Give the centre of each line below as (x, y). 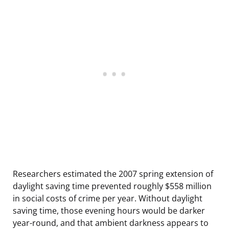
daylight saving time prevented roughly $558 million (112, 186)
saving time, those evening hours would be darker (109, 210)
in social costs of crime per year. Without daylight (108, 198)
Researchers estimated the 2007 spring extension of (113, 174)
